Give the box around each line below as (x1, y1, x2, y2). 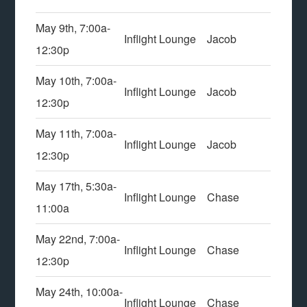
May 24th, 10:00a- (36, 284, 123, 299)
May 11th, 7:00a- (36, 125, 117, 141)
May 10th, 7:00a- (36, 73, 117, 88)
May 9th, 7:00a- (36, 20, 111, 36)
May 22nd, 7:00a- (36, 231, 121, 247)
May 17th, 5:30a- (36, 178, 117, 194)
